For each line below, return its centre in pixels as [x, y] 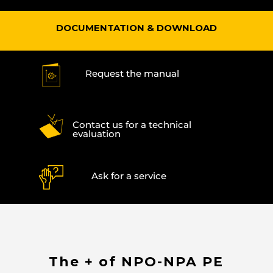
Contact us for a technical [132, 124]
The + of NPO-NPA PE [136, 261]
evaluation [97, 133]
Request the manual [132, 73]
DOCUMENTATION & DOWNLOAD [136, 27]
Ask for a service [129, 175]
